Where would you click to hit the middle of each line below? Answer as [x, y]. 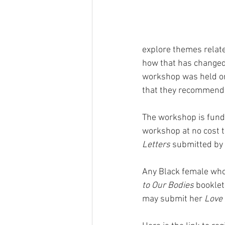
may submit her [173, 199]
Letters [156, 145]
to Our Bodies [168, 186]
